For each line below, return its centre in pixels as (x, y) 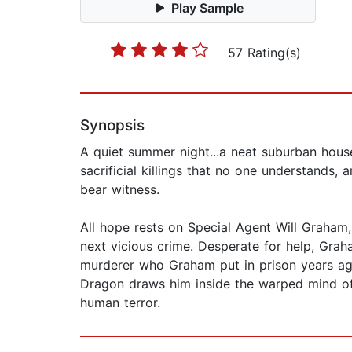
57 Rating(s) (264, 53)
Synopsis (112, 126)
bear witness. (120, 190)
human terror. (120, 303)
